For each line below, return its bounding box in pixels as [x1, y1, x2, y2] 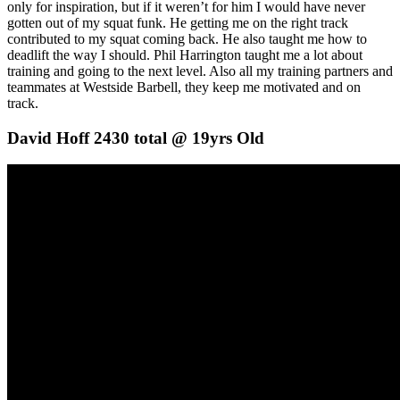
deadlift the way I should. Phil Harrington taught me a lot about [7, 46, 362, 62]
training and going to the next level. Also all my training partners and [7, 62, 393, 79]
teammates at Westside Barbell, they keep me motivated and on [7, 79, 361, 95]
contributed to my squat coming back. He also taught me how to [7, 30, 367, 46]
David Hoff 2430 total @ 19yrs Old [7, 128, 264, 147]
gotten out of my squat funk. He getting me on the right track [7, 14, 348, 30]
